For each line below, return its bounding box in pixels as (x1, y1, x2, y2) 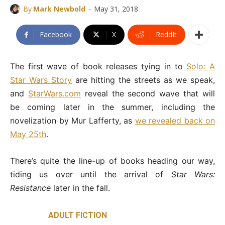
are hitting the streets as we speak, (72, 75, 215, 85)
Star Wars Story (10, 75, 72, 85)
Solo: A (186, 61, 215, 72)
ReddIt (155, 30, 177, 40)
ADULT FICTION (48, 210, 107, 220)
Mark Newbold (33, 4, 85, 14)
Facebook (39, 30, 72, 40)
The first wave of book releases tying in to (10, 61, 187, 72)
